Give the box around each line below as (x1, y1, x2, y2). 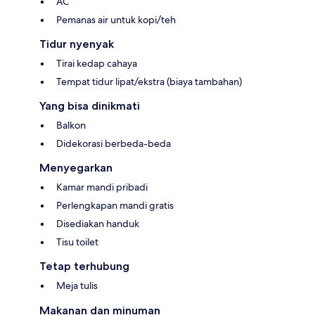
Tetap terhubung (39, 259, 129, 274)
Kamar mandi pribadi (56, 181, 148, 194)
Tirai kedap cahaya (56, 57, 137, 70)
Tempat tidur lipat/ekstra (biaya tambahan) (56, 75, 242, 89)
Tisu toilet (56, 236, 98, 249)
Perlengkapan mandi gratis (56, 199, 174, 212)
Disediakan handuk (56, 217, 139, 231)
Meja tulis (56, 279, 98, 292)
